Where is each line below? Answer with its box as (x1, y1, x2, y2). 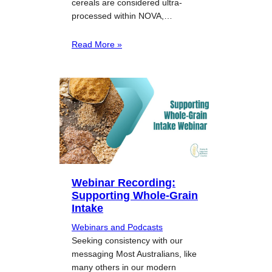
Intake (72, 202, 103, 215)
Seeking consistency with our (72, 236, 183, 246)
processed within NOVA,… (72, 11, 172, 21)
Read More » (72, 39, 122, 50)
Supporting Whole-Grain (72, 189, 198, 202)
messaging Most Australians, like (72, 249, 197, 259)
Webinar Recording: (72, 176, 175, 189)
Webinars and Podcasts (72, 222, 163, 233)
